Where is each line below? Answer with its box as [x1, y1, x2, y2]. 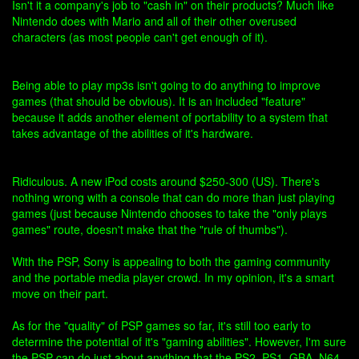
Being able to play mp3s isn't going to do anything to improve [12, 77, 321, 93]
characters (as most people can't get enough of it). [12, 29, 268, 45]
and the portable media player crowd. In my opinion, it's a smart [12, 269, 334, 285]
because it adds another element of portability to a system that [12, 109, 328, 125]
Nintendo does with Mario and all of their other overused [12, 13, 296, 29]
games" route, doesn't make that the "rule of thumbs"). [12, 221, 288, 237]
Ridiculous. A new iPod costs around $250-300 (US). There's [12, 173, 320, 189]
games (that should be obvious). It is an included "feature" [12, 93, 305, 109]
